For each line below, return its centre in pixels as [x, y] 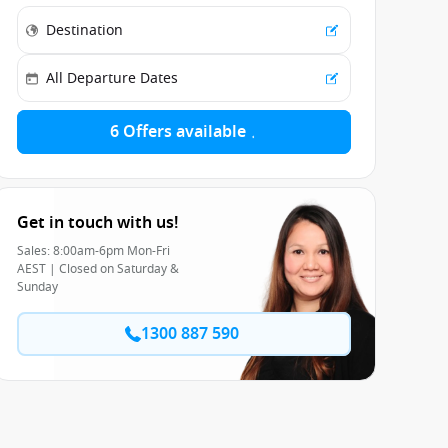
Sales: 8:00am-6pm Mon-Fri [93, 251]
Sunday [37, 287]
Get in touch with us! [97, 223]
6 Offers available [178, 132]
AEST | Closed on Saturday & [98, 269]
